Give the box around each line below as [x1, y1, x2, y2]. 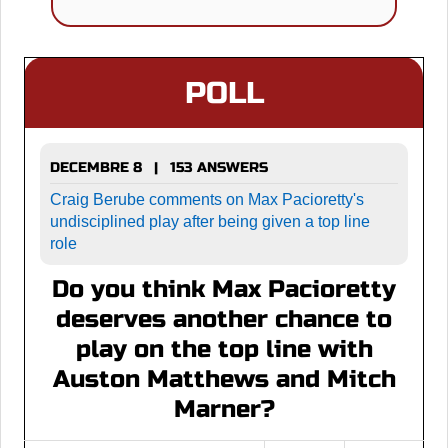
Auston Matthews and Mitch [52, 364, 396, 394]
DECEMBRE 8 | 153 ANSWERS [50, 158, 268, 176]
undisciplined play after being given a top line [50, 212, 370, 230]
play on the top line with [75, 334, 373, 364]
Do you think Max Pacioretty [52, 274, 396, 304]
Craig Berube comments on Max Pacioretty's [50, 190, 364, 208]
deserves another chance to [56, 304, 392, 334]
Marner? [173, 394, 275, 424]
